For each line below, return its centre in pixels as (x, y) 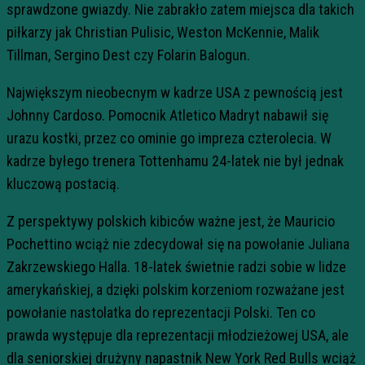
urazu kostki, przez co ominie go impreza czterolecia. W (169, 138)
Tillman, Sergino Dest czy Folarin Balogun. (128, 55)
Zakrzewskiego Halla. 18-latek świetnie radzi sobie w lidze (176, 266)
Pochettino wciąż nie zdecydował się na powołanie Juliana (178, 244)
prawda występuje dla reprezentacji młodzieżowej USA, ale (178, 335)
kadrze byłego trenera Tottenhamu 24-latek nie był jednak (175, 161)
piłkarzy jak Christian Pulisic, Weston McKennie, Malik (163, 32)
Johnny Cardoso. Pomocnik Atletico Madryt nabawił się (167, 115)
